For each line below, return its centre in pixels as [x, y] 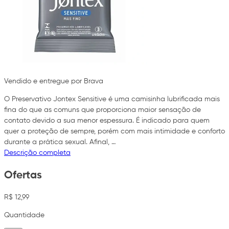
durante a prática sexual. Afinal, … [60, 142]
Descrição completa [37, 153]
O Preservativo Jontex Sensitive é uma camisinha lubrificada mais [112, 99]
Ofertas [23, 175]
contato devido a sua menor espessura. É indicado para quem [107, 121]
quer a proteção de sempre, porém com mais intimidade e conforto [114, 132]
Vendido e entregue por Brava [54, 82]
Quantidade [24, 215]
